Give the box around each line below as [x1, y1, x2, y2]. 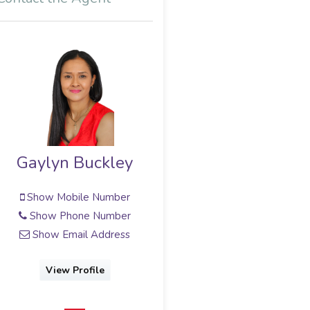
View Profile [45, 264, 104, 277]
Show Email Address [30, 227, 131, 241]
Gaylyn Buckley [17, 152, 134, 174]
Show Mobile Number [24, 190, 130, 204]
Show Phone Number [27, 208, 131, 223]
